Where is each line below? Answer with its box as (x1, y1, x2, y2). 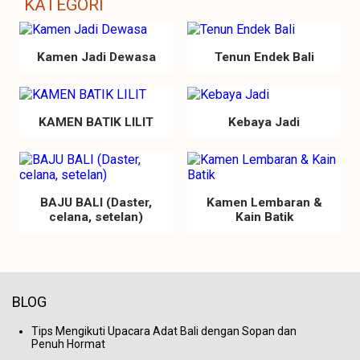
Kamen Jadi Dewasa (36, 50, 156, 64)
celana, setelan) (49, 210, 143, 224)
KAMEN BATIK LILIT (39, 115, 153, 129)
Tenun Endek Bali (214, 50, 314, 64)
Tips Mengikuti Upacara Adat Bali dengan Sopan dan (31, 325, 297, 337)
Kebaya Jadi (228, 115, 300, 129)
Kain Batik (235, 210, 293, 224)
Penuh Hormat (31, 337, 105, 350)
